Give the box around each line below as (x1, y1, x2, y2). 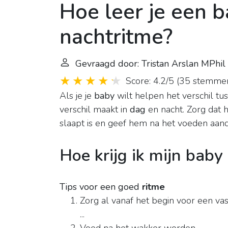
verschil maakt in (60, 103, 130, 116)
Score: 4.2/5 (126, 75, 174, 88)
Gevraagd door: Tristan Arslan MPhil (75, 58, 225, 70)
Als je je (60, 90, 94, 102)
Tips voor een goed (60, 181, 142, 193)
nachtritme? (60, 22, 173, 52)
